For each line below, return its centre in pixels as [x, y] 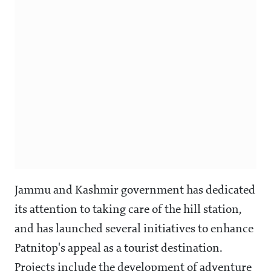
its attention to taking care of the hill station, [128, 210]
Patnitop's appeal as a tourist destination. [119, 249]
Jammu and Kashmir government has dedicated [135, 191]
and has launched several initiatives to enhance [134, 230]
